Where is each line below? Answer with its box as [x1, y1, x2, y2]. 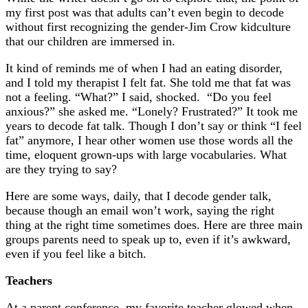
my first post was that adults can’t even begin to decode [5, 5, 284, 20]
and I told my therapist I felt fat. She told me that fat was [5, 76, 291, 90]
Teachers [5, 274, 52, 288]
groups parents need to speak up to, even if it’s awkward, [5, 232, 291, 247]
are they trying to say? [5, 162, 117, 177]
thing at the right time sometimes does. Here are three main [5, 218, 302, 232]
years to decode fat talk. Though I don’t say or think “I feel [5, 119, 302, 133]
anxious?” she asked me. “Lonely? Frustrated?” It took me [5, 104, 298, 119]
